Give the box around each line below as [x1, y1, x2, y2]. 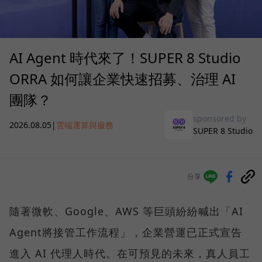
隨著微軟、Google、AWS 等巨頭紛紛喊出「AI [9, 204, 243, 219]
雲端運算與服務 [56, 119, 113, 130]
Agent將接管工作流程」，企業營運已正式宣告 [9, 225, 242, 240]
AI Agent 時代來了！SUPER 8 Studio [9, 48, 241, 68]
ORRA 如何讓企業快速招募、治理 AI [9, 69, 236, 89]
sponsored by [193, 113, 246, 125]
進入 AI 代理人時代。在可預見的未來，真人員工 [9, 246, 250, 261]
